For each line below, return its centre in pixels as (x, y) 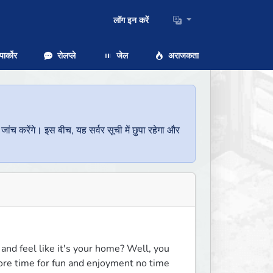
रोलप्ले (66, 55)
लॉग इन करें (131, 21)
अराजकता (182, 55)
